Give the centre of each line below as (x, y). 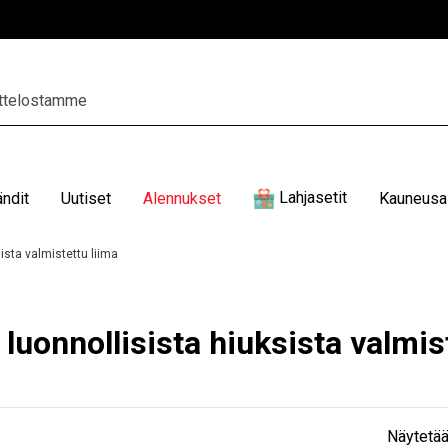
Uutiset (85, 198)
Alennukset (181, 198)
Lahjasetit (312, 198)
